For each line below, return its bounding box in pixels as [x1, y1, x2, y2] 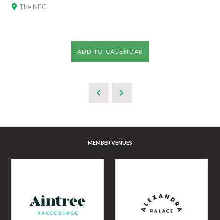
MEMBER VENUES [88, 139, 132, 146]
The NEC [17, 2, 47, 11]
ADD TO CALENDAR [77, 48, 143, 55]
